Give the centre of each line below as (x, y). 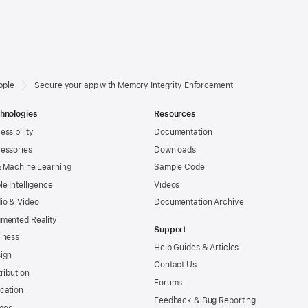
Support (170, 230)
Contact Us (175, 265)
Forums (168, 283)
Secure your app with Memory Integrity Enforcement (134, 85)
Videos (167, 185)
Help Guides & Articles (197, 247)
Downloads (175, 150)
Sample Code (179, 167)
